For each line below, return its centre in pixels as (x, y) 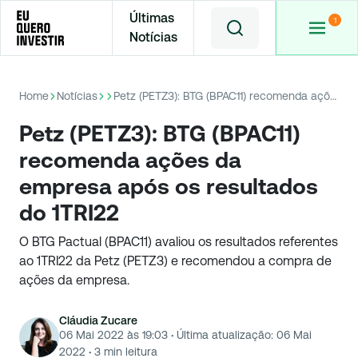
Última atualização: (223, 335)
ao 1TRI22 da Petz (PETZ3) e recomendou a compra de (175, 261)
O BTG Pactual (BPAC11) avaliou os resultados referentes (179, 242)
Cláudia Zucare (98, 320)
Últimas (151, 18)
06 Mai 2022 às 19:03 (113, 335)
